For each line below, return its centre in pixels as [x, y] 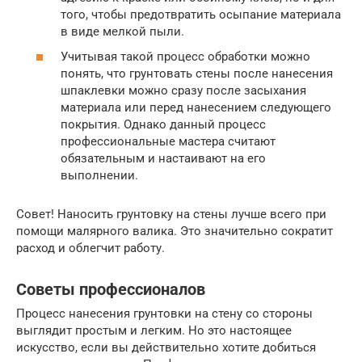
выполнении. [99, 176]
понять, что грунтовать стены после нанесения [197, 74]
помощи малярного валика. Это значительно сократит [175, 232]
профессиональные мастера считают [168, 142]
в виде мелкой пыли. [122, 31]
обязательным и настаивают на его [163, 159]
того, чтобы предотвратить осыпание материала [201, 14]
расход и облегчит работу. [90, 248]
